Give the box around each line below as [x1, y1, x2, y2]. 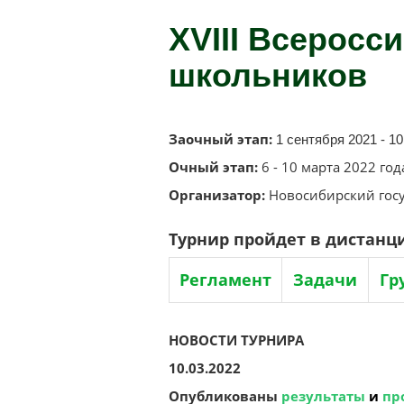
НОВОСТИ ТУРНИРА [169, 330, 304, 349]
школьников [169, 56, 367, 94]
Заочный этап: [169, 129, 272, 148]
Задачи [293, 268, 357, 290]
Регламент [179, 268, 271, 290]
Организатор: [169, 185, 265, 204]
